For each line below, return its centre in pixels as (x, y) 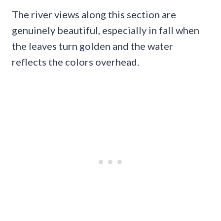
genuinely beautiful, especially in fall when (106, 30)
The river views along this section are (94, 14)
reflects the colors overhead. (75, 61)
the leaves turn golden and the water (92, 46)
